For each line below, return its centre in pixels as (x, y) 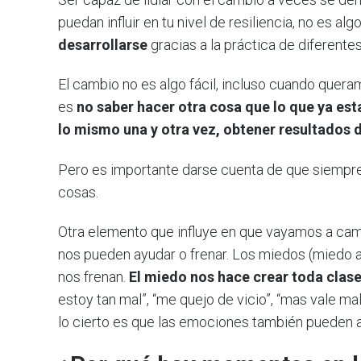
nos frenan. (93, 277)
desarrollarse (103, 44)
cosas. (78, 192)
